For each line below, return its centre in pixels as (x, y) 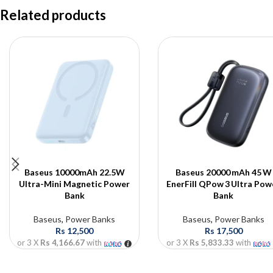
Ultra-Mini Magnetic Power (75, 184)
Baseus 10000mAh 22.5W (74, 172)
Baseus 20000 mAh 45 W (223, 172)
